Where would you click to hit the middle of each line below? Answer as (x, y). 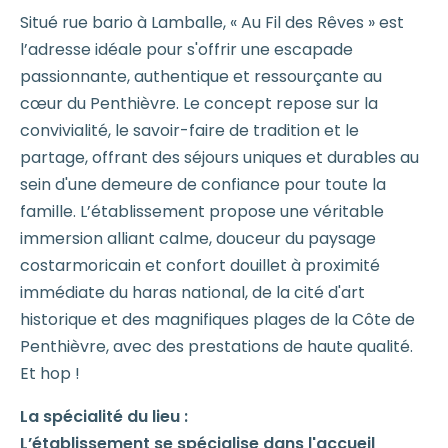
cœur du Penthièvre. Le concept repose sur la (199, 103)
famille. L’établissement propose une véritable (202, 211)
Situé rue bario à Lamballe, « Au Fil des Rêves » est (212, 22)
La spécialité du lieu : (104, 416)
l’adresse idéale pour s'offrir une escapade (186, 49)
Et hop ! (50, 373)
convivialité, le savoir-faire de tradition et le (189, 130)
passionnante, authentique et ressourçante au (201, 76)
